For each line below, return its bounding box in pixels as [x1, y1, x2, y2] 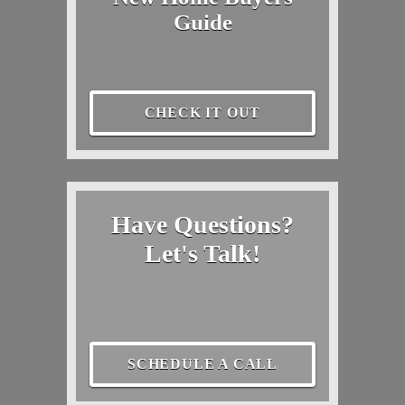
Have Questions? [111, 210, 294, 239]
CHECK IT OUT [144, 104, 261, 120]
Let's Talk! [145, 239, 260, 268]
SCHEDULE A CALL [127, 355, 278, 372]
